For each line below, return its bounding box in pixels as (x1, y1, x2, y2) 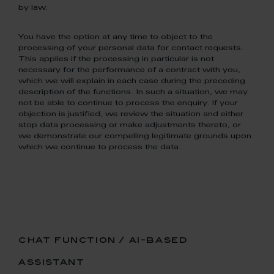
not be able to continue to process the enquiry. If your (18, 100, 238, 107)
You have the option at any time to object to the (18, 34, 213, 41)
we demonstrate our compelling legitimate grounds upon (18, 133, 251, 140)
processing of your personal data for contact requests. (18, 45, 244, 52)
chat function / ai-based (18, 237, 188, 245)
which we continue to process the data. (18, 144, 182, 151)
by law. (18, 4, 48, 12)
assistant (18, 259, 85, 267)
